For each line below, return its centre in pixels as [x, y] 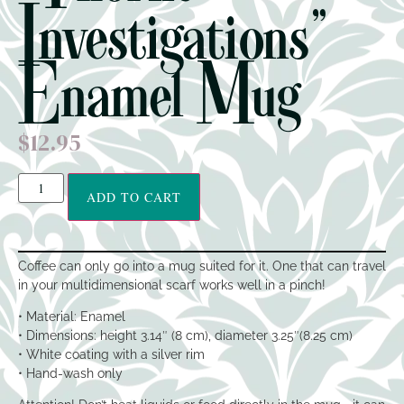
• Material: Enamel [72, 317]
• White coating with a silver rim [111, 355]
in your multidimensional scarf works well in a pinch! [172, 285]
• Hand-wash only [70, 374]
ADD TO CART [133, 197]
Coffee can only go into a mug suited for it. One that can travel [202, 266]
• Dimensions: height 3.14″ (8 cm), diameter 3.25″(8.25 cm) [185, 336]
